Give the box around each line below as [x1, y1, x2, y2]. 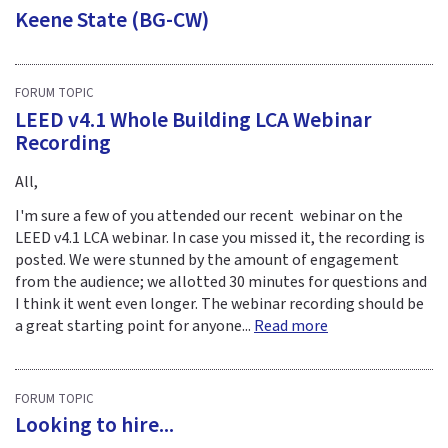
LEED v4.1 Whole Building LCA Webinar [15, 104, 372, 136]
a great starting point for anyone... [15, 315, 254, 338]
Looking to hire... [15, 410, 174, 442]
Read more [254, 315, 328, 338]
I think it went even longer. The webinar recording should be [15, 293, 424, 316]
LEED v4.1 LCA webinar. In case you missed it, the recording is [15, 227, 425, 250]
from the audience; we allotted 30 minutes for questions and [15, 271, 427, 294]
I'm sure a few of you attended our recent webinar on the [15, 205, 403, 228]
